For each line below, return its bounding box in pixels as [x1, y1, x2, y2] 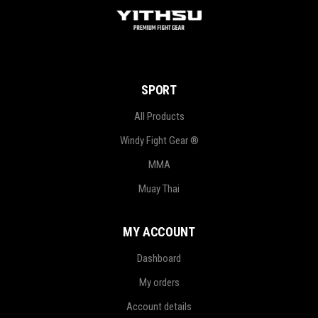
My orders [138, 275, 180, 289]
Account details [126, 300, 192, 313]
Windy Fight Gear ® [119, 133, 199, 147]
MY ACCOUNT [122, 224, 196, 239]
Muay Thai [138, 182, 180, 195]
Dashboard [137, 251, 181, 265]
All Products [133, 109, 185, 123]
